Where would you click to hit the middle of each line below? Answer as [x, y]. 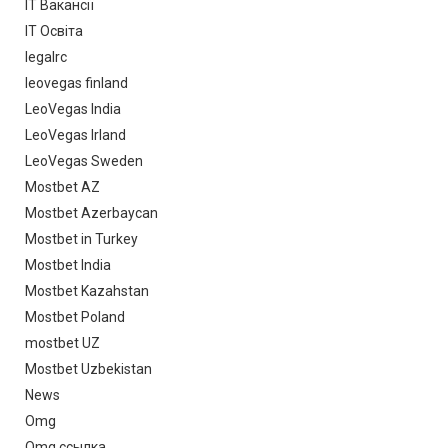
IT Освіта [54, 31]
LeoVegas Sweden [84, 161]
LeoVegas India [73, 109]
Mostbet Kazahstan [87, 291]
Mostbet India [68, 265]
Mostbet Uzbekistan [88, 369]
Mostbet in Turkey [81, 239]
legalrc [46, 57]
